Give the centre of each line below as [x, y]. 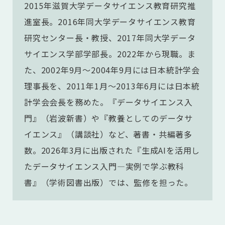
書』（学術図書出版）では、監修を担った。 [110, 182]
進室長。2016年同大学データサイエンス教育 [110, 22]
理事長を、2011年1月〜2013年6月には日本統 [112, 86]
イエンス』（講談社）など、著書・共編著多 [108, 134]
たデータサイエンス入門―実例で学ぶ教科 [104, 166]
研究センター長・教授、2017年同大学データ [110, 38]
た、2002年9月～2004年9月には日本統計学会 [112, 70]
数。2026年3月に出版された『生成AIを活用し [112, 150]
